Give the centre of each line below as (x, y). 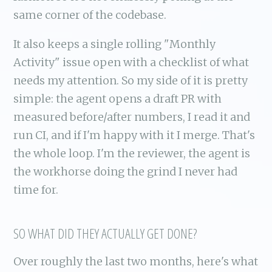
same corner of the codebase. (90, 15)
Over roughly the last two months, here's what (136, 261)
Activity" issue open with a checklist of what (131, 63)
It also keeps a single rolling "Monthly (115, 44)
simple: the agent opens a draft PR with (118, 99)
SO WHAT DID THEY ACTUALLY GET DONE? (105, 234)
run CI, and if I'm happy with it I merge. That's (134, 135)
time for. (36, 190)
